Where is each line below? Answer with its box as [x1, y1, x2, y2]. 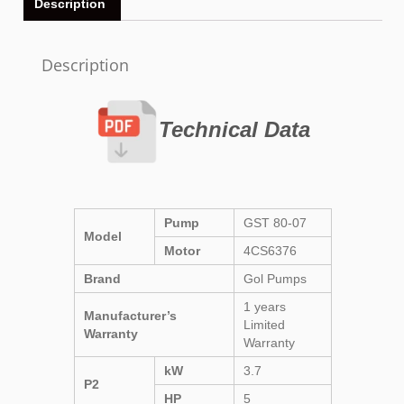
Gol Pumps [243, 271, 307, 286]
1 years [243, 298, 286, 314]
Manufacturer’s [84, 308, 177, 323]
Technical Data [159, 116, 310, 142]
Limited [243, 317, 285, 332]
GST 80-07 [243, 215, 307, 230]
